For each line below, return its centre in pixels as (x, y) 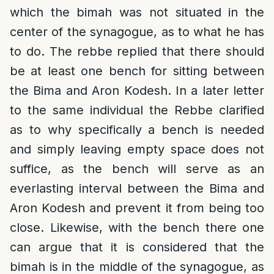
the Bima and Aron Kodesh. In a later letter (137, 91)
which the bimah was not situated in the (137, 12)
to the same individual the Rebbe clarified (137, 110)
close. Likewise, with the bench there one (137, 228)
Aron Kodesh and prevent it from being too (137, 208)
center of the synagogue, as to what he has (137, 32)
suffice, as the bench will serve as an (137, 169)
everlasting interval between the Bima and (137, 188)
